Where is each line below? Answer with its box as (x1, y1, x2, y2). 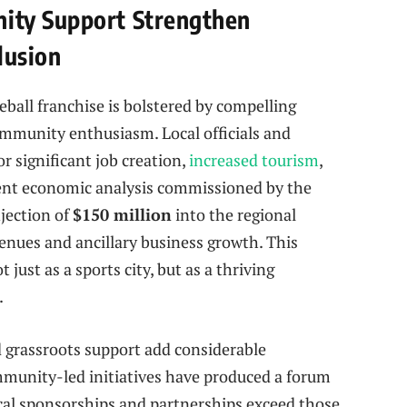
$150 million (73, 203, 172, 226)
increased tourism (189, 149, 319, 172)
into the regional (172, 203, 296, 226)
